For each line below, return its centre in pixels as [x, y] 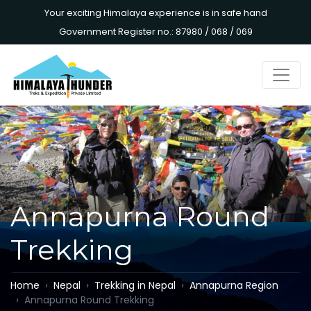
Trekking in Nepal [135, 285]
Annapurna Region [234, 285]
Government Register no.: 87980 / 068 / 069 [155, 32]
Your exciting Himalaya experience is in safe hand [155, 13]
